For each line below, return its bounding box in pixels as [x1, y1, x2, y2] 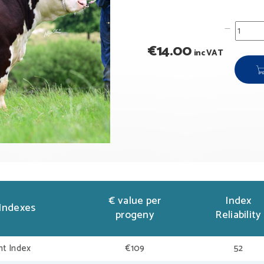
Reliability [215, 206, 262, 225]
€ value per [108, 192, 161, 210]
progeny [115, 206, 155, 225]
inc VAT [193, 46, 223, 60]
